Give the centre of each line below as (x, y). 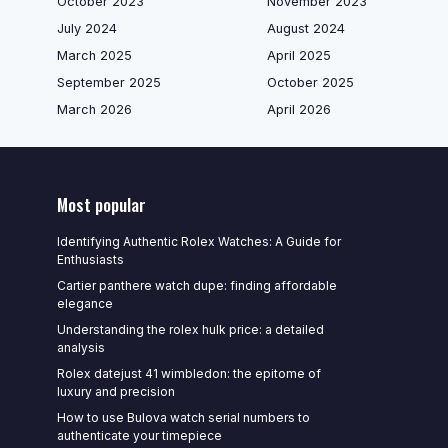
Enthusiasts (90, 259)
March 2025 (94, 55)
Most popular (101, 204)
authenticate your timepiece (139, 435)
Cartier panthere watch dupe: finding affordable (197, 285)
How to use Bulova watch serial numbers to (183, 417)
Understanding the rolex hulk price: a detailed (190, 329)
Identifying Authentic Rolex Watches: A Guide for (199, 241)
